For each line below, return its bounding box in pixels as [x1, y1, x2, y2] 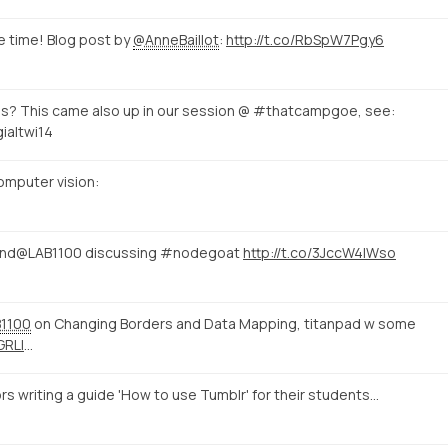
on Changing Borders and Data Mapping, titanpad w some [31, 313, 416, 333]
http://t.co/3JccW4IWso [243, 242, 396, 262]
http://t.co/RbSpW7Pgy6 [226, 29, 384, 49]
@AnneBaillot [133, 29, 219, 49]
